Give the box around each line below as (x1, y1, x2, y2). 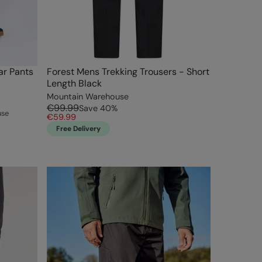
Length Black (47, 77, 102, 90)
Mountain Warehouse (47, 91, 129, 102)
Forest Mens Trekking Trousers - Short (47, 65, 209, 78)
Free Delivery (56, 124, 101, 134)
